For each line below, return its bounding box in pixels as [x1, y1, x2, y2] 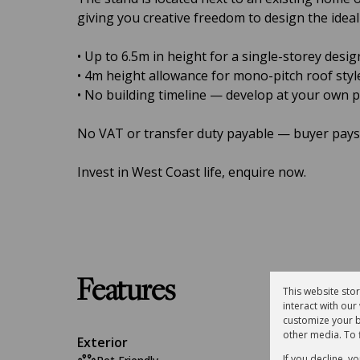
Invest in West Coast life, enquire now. [77, 163, 306, 181]
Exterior [77, 333, 128, 351]
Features [77, 276, 175, 309]
